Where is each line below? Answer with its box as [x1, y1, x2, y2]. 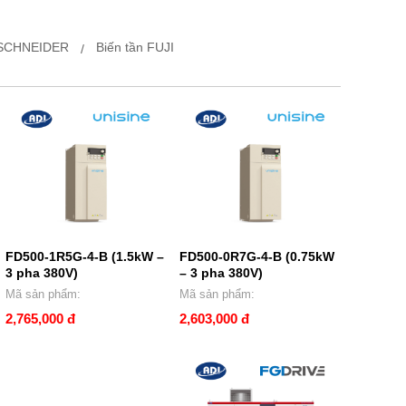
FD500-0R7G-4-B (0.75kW [179, 248, 335, 264]
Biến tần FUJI [96, 39, 175, 54]
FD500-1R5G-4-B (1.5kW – [5, 248, 164, 264]
